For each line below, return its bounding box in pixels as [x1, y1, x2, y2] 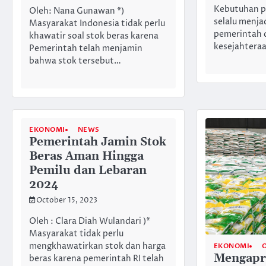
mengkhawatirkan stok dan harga [29, 240, 166, 252]
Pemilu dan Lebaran [29, 163, 147, 179]
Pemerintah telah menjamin [29, 43, 142, 55]
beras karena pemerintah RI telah [29, 252, 164, 265]
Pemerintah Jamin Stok [29, 135, 166, 150]
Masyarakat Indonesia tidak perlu [29, 18, 165, 30]
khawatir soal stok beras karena [29, 30, 159, 43]
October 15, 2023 [36, 196, 97, 206]
